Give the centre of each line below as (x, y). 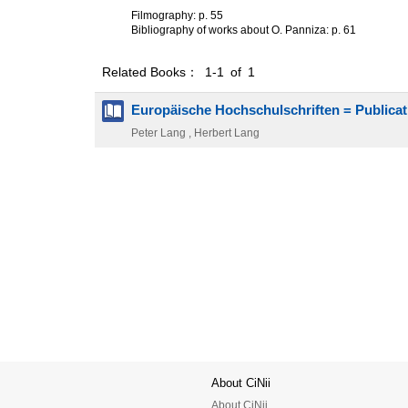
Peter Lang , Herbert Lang (195, 133)
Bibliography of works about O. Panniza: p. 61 (244, 31)
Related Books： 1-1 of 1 (178, 72)
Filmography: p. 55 (177, 16)
